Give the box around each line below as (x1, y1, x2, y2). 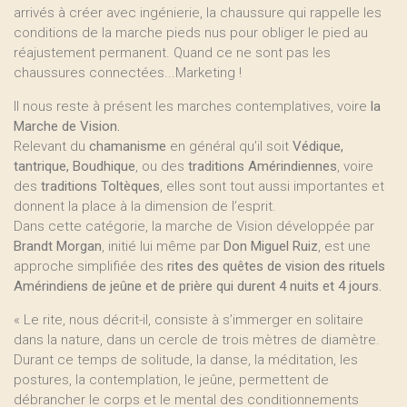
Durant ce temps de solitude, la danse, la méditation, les (14, 352, 358, 368)
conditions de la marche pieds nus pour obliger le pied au (14, 25, 368, 41)
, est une (318, 238, 371, 254)
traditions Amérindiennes (188, 158, 337, 174)
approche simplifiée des (14, 258, 167, 274)
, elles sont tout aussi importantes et (160, 178, 384, 194)
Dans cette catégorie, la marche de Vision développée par (14, 218, 374, 234)
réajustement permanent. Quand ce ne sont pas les (14, 45, 331, 61)
